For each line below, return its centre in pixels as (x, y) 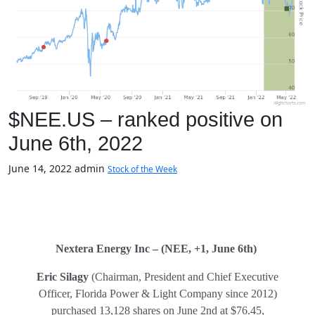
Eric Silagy (63, 277)
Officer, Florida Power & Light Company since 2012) (157, 294)
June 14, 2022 (40, 169)
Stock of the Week (142, 169)
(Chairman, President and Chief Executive (184, 277)
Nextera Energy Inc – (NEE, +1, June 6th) (157, 249)
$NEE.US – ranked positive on (146, 120)
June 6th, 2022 (76, 144)
